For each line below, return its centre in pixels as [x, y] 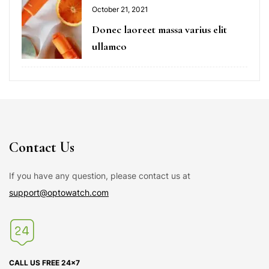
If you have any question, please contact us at [100, 175]
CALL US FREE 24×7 [44, 262]
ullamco [109, 46]
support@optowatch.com [59, 192]
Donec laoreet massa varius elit [159, 29]
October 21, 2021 [120, 9]
